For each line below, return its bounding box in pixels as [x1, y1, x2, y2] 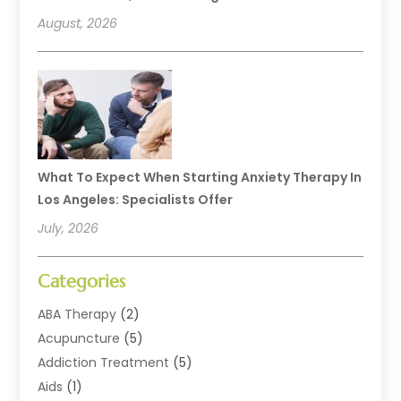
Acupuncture [38, 328, 121, 347]
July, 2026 [38, 218, 99, 237]
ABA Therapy [38, 304, 117, 323]
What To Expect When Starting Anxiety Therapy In [38, 167, 363, 186]
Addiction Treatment [38, 353, 170, 371]
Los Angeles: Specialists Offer [38, 190, 234, 209]
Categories [38, 269, 126, 293]
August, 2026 [38, 13, 118, 32]
